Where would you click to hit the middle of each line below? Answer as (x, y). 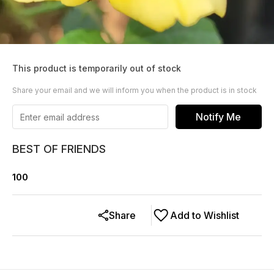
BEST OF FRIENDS (59, 149)
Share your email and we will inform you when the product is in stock (135, 90)
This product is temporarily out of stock (97, 68)
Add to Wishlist (205, 215)
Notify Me (219, 117)
